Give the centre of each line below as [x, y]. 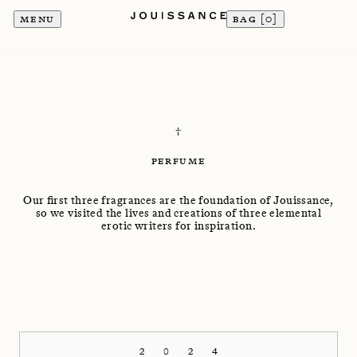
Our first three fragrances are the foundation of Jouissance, [178, 200]
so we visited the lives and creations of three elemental [178, 213]
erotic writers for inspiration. [178, 226]
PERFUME [178, 161]
